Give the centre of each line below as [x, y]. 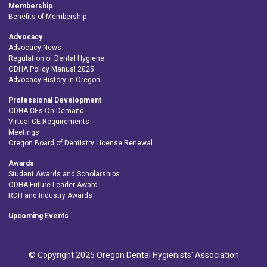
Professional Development [55, 100]
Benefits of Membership [47, 17]
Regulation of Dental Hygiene [56, 59]
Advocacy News [35, 48]
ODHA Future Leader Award [53, 185]
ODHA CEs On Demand [46, 111]
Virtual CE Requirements [49, 122]
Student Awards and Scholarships [64, 174]
